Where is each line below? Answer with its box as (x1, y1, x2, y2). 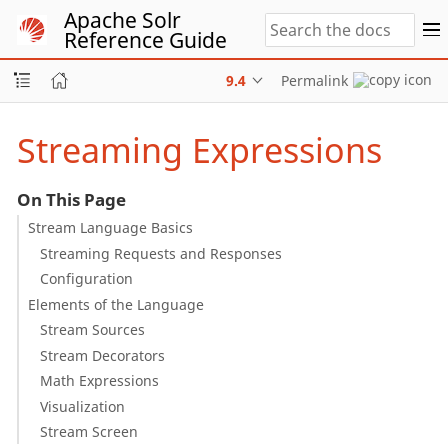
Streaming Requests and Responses (40, 243, 283, 263)
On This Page (16, 187, 126, 211)
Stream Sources (40, 320, 146, 339)
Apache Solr (64, 5, 181, 34)
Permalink (280, 70, 348, 90)
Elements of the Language (27, 294, 204, 314)
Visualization (40, 396, 126, 416)
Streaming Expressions (17, 126, 382, 173)
